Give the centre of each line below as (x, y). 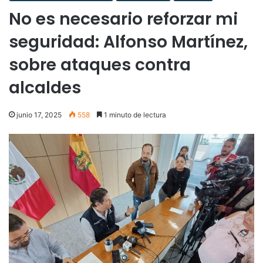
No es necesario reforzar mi (123, 19)
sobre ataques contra (100, 65)
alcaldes (45, 87)
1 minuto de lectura (134, 114)
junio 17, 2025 (39, 114)
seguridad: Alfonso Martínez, (128, 42)
